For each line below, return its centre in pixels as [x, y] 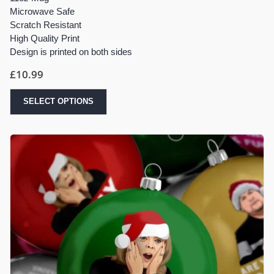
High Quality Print [45, 38]
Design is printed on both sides [71, 51]
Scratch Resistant [46, 24]
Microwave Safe [42, 11]
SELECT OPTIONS [58, 101]
